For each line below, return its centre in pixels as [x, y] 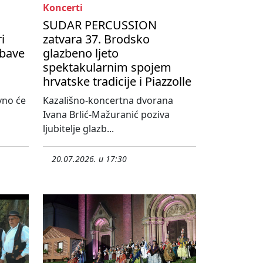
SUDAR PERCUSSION [100, 25]
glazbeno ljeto [81, 53]
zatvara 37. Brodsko [96, 39]
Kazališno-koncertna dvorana [108, 100]
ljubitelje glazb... [78, 128]
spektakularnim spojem [107, 67]
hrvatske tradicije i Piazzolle [117, 81]
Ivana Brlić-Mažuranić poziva [106, 114]
